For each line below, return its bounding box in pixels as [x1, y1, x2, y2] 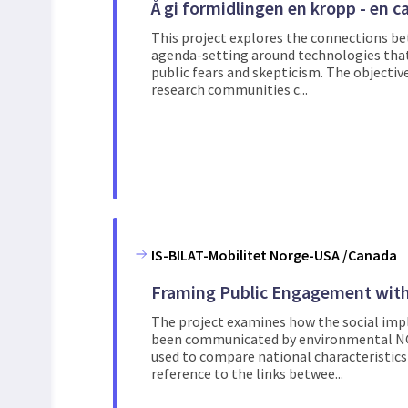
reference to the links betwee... [151, 363, 343, 382]
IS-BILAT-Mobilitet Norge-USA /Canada [151, 245, 397, 264]
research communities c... [151, 79, 308, 98]
